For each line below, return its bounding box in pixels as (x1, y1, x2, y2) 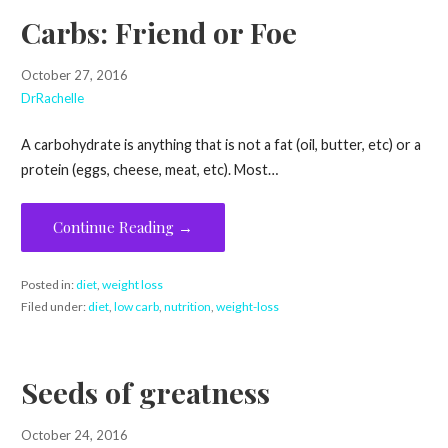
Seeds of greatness (20, 372, 270, 411)
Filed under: (20, 299, 88, 315)
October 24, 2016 (20, 427, 128, 444)
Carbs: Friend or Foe (20, 12, 297, 51)
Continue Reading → (52, 217, 193, 238)
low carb (113, 299, 159, 315)
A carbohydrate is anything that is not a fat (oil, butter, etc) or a (20, 135, 421, 153)
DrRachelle (20, 90, 84, 107)
